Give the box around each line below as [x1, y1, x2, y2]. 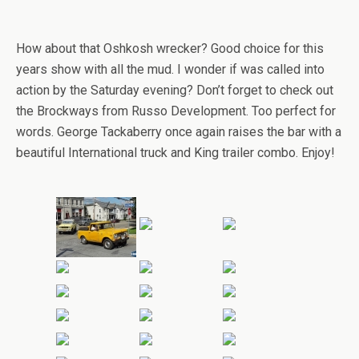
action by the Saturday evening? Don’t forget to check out [16, 83, 333, 98]
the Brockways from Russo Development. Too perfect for [16, 103, 336, 119]
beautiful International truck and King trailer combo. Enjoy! [16, 145, 335, 160]
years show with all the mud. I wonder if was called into [16, 62, 325, 77]
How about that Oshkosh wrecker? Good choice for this [16, 41, 324, 56]
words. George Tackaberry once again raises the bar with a [16, 124, 341, 139]
